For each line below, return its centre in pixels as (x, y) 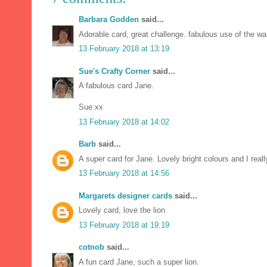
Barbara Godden (109, 20)
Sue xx (91, 107)
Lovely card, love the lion (122, 210)
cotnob (91, 247)
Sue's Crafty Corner (114, 71)
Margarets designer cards (125, 195)
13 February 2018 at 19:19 (124, 225)
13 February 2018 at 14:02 (124, 122)
